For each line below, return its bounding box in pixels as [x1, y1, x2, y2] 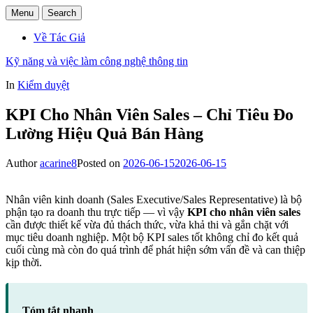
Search [48, 8, 76, 18]
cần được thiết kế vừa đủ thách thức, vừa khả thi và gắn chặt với [6, 218, 289, 231]
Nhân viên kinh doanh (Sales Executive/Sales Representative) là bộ [6, 193, 302, 205]
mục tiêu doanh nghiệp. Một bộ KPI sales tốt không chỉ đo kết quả [6, 231, 298, 243]
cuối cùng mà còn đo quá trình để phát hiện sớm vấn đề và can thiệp [6, 243, 305, 256]
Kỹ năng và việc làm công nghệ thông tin [6, 55, 188, 67]
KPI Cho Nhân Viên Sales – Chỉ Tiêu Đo [6, 105, 293, 124]
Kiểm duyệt [17, 79, 69, 91]
